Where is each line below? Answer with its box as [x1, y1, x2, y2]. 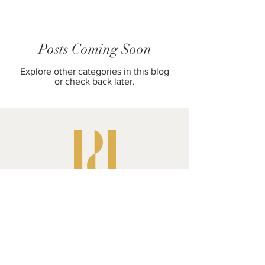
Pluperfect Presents [40, 183, 150, 199]
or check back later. [54, 76, 135, 87]
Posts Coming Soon [38, 40, 151, 59]
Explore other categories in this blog [20, 66, 169, 77]
